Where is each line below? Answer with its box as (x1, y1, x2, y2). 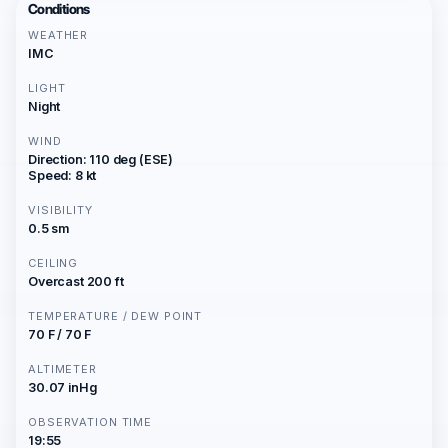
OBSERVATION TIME (28, 415, 153, 429)
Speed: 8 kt (28, 168, 97, 183)
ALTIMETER (28, 362, 97, 376)
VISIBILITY (28, 203, 93, 217)
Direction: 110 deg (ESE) (28, 152, 174, 167)
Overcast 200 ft (28, 274, 124, 289)
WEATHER (28, 28, 89, 42)
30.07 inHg (28, 380, 97, 395)
